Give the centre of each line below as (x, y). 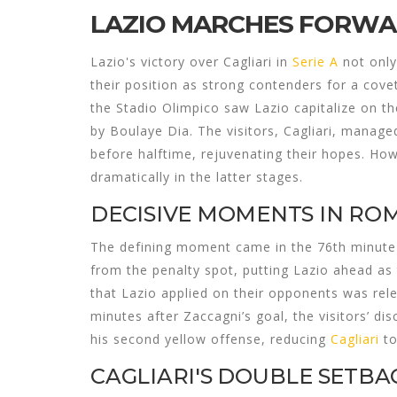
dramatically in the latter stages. (197, 176)
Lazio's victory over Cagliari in (191, 61)
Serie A (315, 61)
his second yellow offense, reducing (210, 339)
